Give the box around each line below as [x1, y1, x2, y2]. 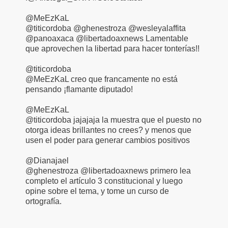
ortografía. [25, 196, 62, 206]
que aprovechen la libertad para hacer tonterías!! [25, 44, 199, 53]
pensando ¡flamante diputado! [25, 84, 133, 94]
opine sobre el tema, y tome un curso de [25, 186, 169, 195]
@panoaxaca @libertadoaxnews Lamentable [25, 34, 188, 43]
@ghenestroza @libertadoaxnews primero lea [25, 166, 191, 175]
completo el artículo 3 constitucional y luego [25, 176, 183, 185]
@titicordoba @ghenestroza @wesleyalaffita [25, 23, 186, 33]
